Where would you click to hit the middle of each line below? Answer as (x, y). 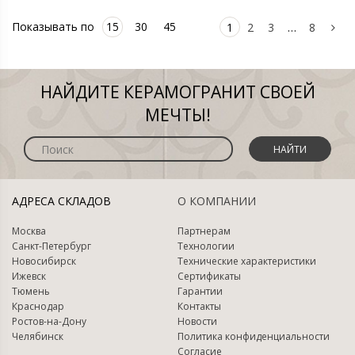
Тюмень (31, 291)
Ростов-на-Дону (49, 321)
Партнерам (204, 231)
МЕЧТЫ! (177, 115)
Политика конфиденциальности (254, 336)
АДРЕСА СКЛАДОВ (61, 201)
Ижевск (29, 276)
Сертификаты (209, 276)
